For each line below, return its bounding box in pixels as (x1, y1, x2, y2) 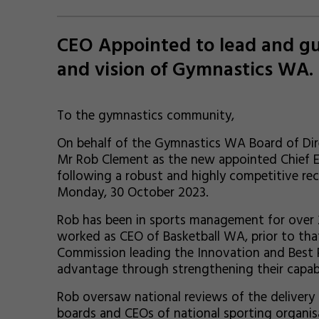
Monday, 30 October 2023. (57, 182, 209, 204)
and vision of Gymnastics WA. (57, 55, 313, 86)
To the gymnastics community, (57, 105, 234, 127)
